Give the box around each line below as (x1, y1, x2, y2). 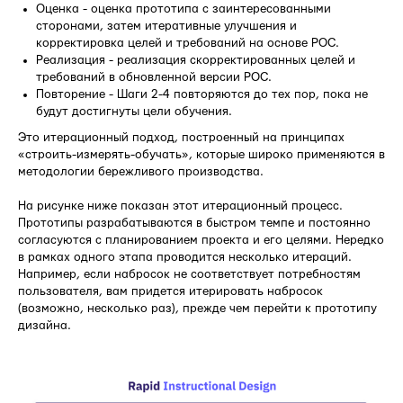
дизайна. (18, 318, 71, 332)
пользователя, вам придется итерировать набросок (18, 284, 323, 298)
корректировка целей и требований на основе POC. (36, 36, 339, 49)
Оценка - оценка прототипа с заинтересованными (36, 2, 331, 15)
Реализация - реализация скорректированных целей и (36, 53, 355, 67)
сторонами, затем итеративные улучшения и (36, 19, 297, 32)
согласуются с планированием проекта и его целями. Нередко (18, 233, 384, 246)
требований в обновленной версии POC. (36, 70, 272, 84)
